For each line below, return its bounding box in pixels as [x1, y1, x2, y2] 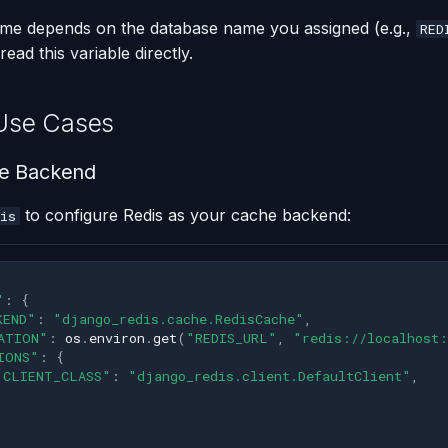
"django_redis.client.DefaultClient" [128, 367, 411, 386]
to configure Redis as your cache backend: [20, 204, 351, 225]
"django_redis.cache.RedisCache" [53, 310, 304, 329]
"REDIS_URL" [186, 329, 277, 348]
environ [89, 329, 145, 348]
